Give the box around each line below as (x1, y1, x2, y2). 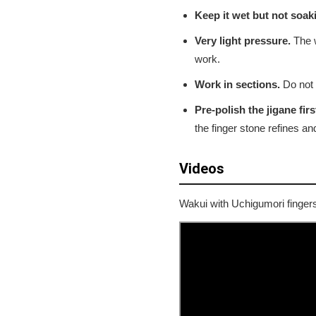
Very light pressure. (195, 35, 291, 47)
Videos (179, 160, 224, 178)
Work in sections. (195, 78, 280, 91)
